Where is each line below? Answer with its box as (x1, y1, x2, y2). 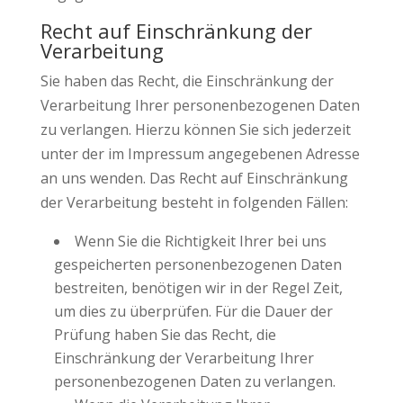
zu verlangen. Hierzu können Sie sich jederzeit (40, 120, 351, 139)
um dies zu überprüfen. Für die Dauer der (53, 301, 333, 321)
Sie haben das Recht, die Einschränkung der (40, 71, 334, 91)
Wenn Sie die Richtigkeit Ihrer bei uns (74, 231, 327, 251)
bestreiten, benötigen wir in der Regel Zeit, (53, 278, 343, 298)
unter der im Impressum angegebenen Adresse (40, 144, 360, 164)
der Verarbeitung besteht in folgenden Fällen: (40, 193, 348, 212)
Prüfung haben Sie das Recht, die (53, 325, 276, 345)
